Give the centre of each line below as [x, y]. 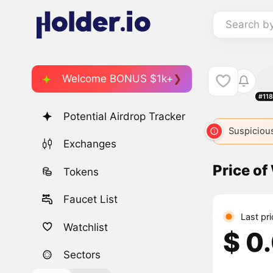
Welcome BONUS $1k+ [118, 78]
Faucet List [91, 200]
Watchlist [86, 227]
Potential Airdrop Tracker [125, 117]
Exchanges [90, 144]
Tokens [81, 172]
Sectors [82, 254]
